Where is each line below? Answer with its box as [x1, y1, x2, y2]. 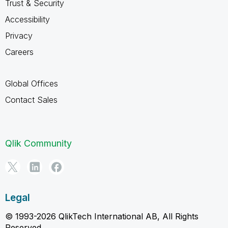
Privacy [5, 30, 33, 41]
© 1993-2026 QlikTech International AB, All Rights [5, 211, 198, 221]
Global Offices [5, 78, 58, 89]
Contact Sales [5, 94, 58, 105]
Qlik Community [5, 137, 72, 149]
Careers [5, 46, 34, 57]
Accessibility [5, 14, 50, 24]
